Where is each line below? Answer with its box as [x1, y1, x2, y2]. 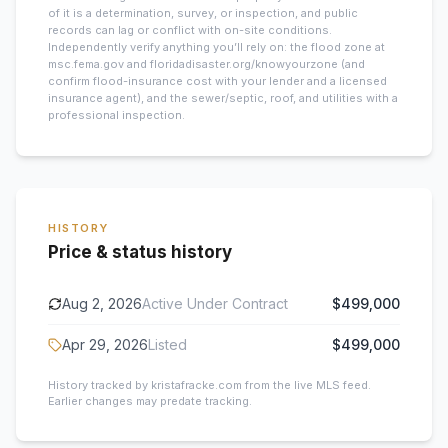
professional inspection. [48, 108, 185, 122]
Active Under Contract [142, 295, 288, 312]
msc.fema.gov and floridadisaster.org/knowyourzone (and [48, 57, 365, 71]
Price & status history [48, 242, 232, 262]
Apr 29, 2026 [62, 336, 148, 353]
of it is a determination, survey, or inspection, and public [48, 6, 358, 20]
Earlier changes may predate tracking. [48, 394, 252, 408]
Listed [148, 336, 187, 353]
